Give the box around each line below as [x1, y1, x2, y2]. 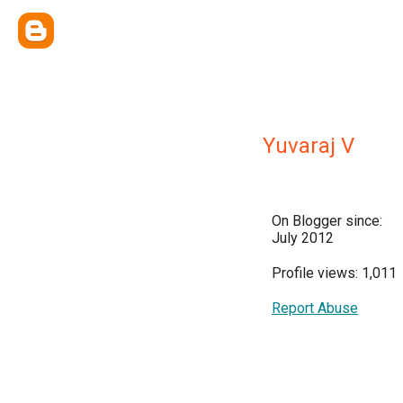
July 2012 [272, 229, 334, 246]
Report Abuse [272, 300, 358, 317]
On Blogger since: [272, 212, 382, 229]
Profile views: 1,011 [272, 264, 397, 282]
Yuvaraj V [263, 133, 354, 158]
